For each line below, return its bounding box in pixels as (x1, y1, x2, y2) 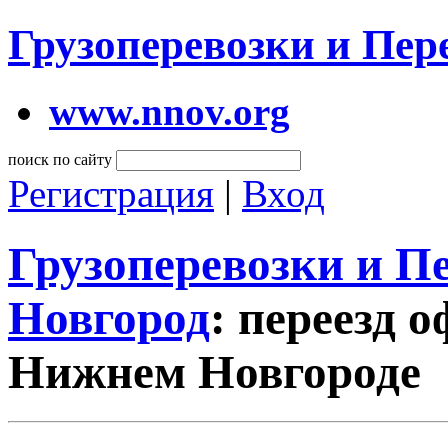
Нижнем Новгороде (8, 346, 421, 399)
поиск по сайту (8, 150, 112, 168)
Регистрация (8, 171, 214, 215)
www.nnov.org (49, 89, 290, 133)
